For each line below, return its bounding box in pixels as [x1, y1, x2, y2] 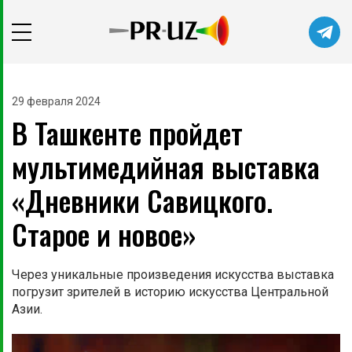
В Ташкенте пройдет [12, 112, 243, 154]
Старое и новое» [12, 213, 196, 255]
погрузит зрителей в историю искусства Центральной [12, 284, 328, 300]
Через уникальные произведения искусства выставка [12, 267, 334, 283]
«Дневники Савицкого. [12, 179, 273, 222]
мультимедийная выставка [12, 145, 320, 188]
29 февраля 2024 [12, 95, 101, 108]
